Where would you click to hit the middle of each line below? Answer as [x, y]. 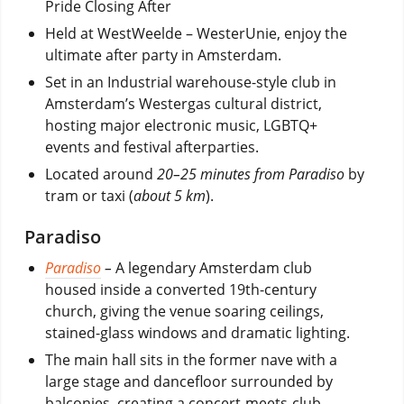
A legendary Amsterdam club [213, 267]
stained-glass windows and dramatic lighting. [197, 332]
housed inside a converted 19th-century [180, 289]
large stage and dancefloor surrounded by [188, 381]
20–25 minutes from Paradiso [248, 174]
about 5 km [169, 195]
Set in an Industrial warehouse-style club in [190, 82]
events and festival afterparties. [151, 147]
